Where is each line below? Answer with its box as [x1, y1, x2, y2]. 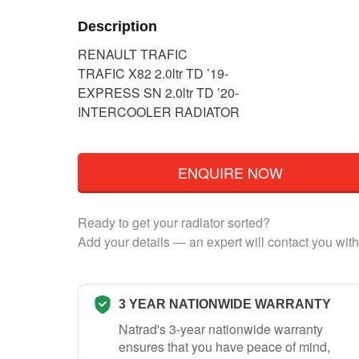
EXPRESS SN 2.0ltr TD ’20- [78, 83, 239, 103]
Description [78, 18, 157, 34]
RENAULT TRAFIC [78, 45, 188, 64]
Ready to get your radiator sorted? [78, 212, 270, 232]
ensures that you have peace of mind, [119, 337, 330, 356]
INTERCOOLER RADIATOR [78, 103, 240, 122]
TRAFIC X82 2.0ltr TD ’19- [78, 64, 228, 83]
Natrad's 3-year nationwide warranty [119, 319, 323, 338]
